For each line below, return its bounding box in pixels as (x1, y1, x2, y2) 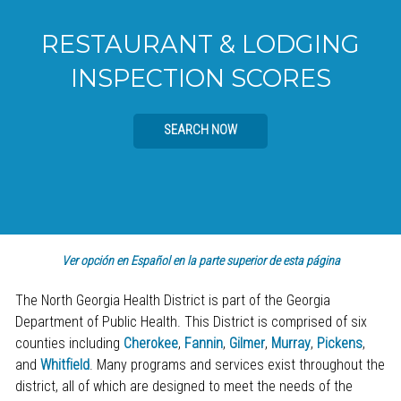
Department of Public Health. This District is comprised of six (14, 312, 367, 330)
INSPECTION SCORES (70, 64, 331, 94)
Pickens (316, 334, 363, 352)
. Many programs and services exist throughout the (89, 355, 385, 373)
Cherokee (123, 334, 178, 352)
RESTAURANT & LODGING (41, 30, 360, 60)
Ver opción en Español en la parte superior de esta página (61, 253, 340, 269)
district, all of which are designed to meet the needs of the (14, 377, 353, 395)
